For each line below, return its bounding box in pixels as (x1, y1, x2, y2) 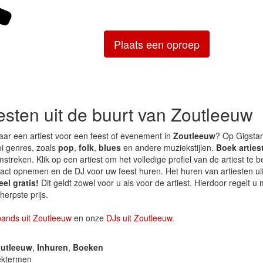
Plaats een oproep (113, 36, 200, 52)
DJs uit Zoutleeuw (106, 211, 172, 224)
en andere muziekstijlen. (121, 141, 216, 153)
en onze (72, 211, 106, 224)
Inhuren (37, 241, 68, 253)
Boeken (73, 241, 103, 253)
